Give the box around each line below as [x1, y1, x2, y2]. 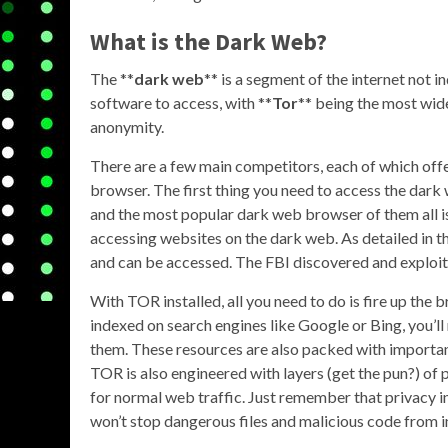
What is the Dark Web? [90, 26, 327, 57]
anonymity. [90, 117, 164, 136]
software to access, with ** [90, 93, 272, 112]
